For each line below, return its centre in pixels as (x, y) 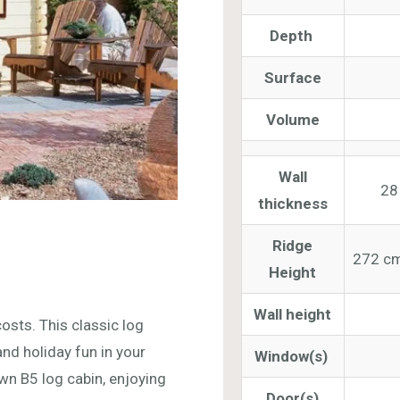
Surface (292, 77)
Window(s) (292, 356)
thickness (292, 203)
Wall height (293, 314)
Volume (292, 119)
